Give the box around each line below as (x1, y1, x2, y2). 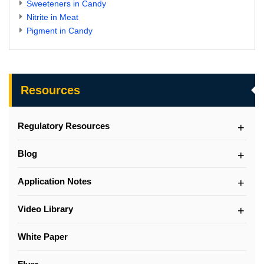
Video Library (18, 203, 73, 214)
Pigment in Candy (27, 25, 93, 35)
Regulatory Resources (18, 120, 110, 131)
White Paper (18, 231, 68, 242)
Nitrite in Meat (27, 12, 78, 22)
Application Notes (18, 176, 91, 186)
